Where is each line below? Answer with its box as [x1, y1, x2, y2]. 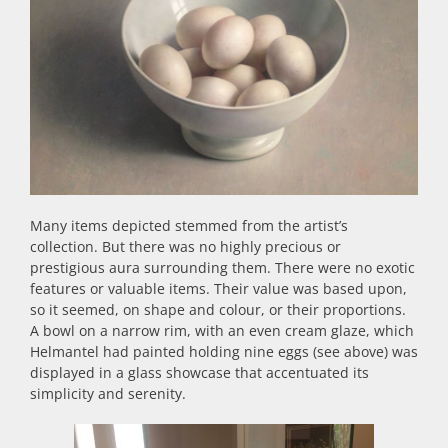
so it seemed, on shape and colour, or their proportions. [30, 299, 406, 319]
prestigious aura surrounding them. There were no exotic [30, 257, 415, 277]
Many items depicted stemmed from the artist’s [30, 215, 348, 235]
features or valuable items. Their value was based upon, [30, 278, 407, 298]
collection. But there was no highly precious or [30, 236, 341, 256]
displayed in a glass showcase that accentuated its [30, 362, 369, 382]
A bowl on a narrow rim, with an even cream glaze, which [30, 320, 414, 340]
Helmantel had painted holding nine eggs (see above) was [30, 341, 418, 361]
